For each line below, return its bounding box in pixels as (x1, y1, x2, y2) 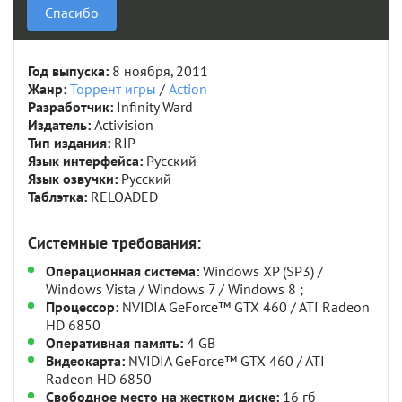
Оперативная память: (46, 336, 183, 353)
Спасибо (45, 5, 99, 22)
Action (169, 82, 207, 99)
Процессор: (46, 300, 118, 317)
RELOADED (91, 189, 158, 206)
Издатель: (28, 118, 91, 135)
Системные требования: (28, 234, 201, 254)
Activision (91, 118, 153, 135)
